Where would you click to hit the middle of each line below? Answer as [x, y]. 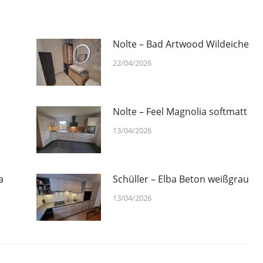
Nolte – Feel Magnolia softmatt [180, 112]
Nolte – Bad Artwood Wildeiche [181, 44]
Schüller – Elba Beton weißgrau [181, 179]
